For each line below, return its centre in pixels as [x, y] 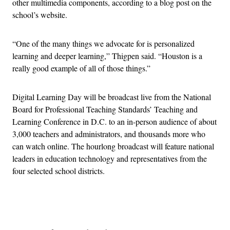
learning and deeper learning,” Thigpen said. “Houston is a [107, 55]
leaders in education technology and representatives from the [110, 158]
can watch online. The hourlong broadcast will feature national [113, 146]
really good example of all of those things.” [81, 68]
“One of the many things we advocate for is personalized [103, 43]
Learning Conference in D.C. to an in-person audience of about [114, 121]
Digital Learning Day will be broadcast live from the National [112, 97]
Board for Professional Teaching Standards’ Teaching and [105, 109]
